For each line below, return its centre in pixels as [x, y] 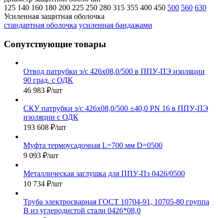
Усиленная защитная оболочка [54, 16]
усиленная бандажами [116, 25]
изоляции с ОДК [51, 117]
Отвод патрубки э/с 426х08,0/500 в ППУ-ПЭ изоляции [114, 72]
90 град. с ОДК [48, 80]
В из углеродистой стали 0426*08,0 [82, 211]
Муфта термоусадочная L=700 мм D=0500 [93, 145]
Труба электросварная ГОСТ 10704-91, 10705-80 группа [116, 202]
